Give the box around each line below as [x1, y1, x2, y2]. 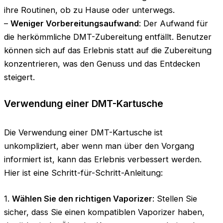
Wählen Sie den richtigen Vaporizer [12, 193, 152, 204]
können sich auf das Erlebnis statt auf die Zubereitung [4, 45, 212, 55]
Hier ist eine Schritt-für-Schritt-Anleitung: [4, 167, 163, 178]
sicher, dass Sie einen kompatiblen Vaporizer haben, [4, 207, 205, 217]
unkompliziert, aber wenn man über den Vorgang [4, 140, 194, 151]
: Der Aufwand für [139, 18, 208, 28]
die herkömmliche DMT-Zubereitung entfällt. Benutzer [4, 31, 212, 42]
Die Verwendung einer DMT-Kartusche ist [4, 127, 163, 137]
